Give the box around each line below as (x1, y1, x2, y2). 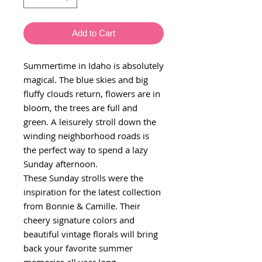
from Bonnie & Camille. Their (23, 199, 140, 212)
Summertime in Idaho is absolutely (23, 59, 164, 71)
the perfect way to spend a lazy (23, 143, 148, 156)
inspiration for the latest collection (23, 185, 161, 198)
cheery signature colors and (23, 213, 135, 226)
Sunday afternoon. (23, 157, 98, 170)
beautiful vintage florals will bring (23, 227, 158, 240)
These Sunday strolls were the (23, 171, 143, 184)
